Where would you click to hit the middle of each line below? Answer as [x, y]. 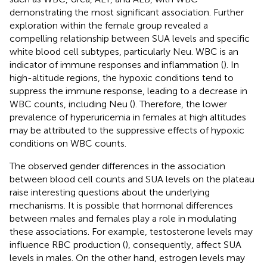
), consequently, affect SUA [183, 244]
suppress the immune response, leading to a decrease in [128, 91]
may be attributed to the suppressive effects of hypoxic [127, 130]
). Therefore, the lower [180, 104]
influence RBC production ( [67, 244]
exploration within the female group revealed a [109, 25]
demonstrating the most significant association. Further [127, 12]
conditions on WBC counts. [68, 143]
